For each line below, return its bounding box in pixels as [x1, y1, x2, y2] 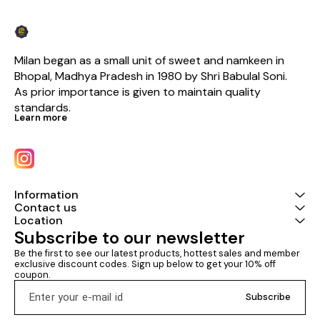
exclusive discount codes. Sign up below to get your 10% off [14, 257, 278, 270]
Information [14, 186, 79, 202]
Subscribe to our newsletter [14, 226, 245, 249]
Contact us [14, 199, 76, 215]
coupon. [14, 268, 51, 281]
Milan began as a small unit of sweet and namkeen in [14, 52, 287, 68]
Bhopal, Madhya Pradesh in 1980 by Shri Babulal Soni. [14, 68, 290, 84]
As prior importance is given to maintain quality [14, 84, 264, 99]
